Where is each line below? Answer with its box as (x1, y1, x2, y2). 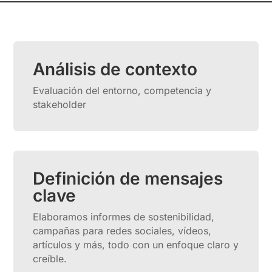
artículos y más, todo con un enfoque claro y (33, 239, 239, 251)
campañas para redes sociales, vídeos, (33, 225, 212, 237)
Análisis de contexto (33, 59, 198, 80)
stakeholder (33, 98, 87, 110)
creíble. (33, 253, 67, 265)
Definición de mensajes (33, 168, 223, 189)
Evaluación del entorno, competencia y (33, 84, 212, 97)
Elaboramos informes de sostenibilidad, (33, 211, 215, 223)
